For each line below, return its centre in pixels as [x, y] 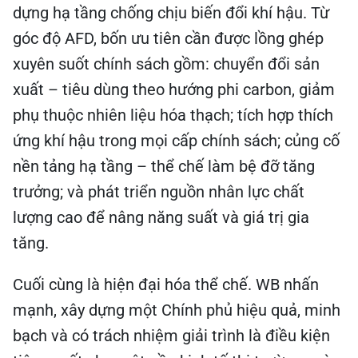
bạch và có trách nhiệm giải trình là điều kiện [171, 336]
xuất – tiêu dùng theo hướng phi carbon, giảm [174, 89]
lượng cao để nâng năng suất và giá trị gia [161, 217]
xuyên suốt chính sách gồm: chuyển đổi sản [166, 64]
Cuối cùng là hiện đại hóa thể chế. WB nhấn [166, 284]
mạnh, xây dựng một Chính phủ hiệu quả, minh [177, 310]
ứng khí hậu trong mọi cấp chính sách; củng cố [176, 141]
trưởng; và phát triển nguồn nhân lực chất [159, 192]
